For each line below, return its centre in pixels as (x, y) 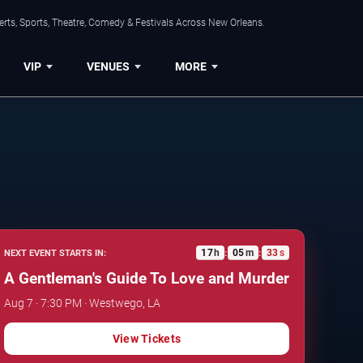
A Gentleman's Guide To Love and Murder (147, 279)
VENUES (108, 66)
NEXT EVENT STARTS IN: (55, 253)
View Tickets (147, 339)
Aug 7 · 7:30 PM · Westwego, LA (82, 303)
